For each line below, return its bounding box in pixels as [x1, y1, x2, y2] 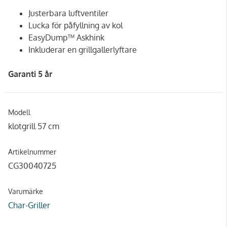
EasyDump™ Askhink [28, 32, 104, 43]
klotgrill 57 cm [8, 121, 59, 131]
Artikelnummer [8, 147, 56, 156]
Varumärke [8, 186, 43, 196]
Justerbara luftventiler [28, 8, 108, 18]
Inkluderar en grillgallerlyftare [28, 44, 137, 55]
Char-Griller [8, 200, 50, 210]
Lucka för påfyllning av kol [28, 20, 123, 30]
